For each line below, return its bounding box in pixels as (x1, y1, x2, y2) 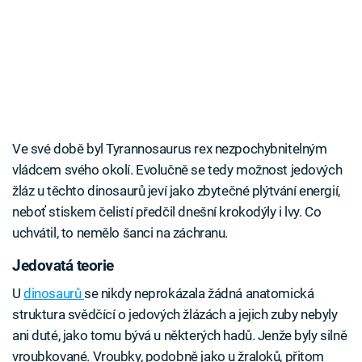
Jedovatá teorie (12, 257, 114, 276)
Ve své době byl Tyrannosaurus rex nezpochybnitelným (12, 141, 327, 158)
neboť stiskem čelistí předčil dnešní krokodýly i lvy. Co (12, 204, 322, 221)
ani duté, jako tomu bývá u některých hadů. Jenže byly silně (12, 326, 347, 343)
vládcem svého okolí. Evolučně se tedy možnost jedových (12, 162, 343, 179)
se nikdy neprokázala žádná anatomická (83, 284, 314, 301)
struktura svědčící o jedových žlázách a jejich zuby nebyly (12, 305, 338, 322)
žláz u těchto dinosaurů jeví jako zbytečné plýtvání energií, (12, 183, 340, 200)
